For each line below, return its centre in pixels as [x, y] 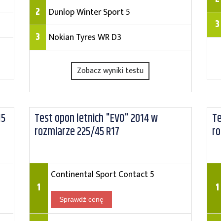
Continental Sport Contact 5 [102, 174]
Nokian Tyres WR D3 [85, 37]
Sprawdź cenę [81, 199]
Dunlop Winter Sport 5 [89, 12]
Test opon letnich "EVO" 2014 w [96, 119]
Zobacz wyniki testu [110, 71]
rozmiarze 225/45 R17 [77, 132]
